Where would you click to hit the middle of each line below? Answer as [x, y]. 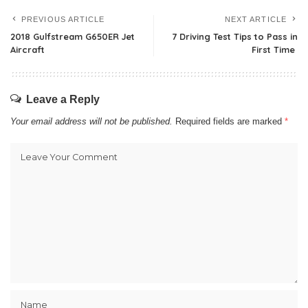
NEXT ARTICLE [255, 19]
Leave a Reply [63, 99]
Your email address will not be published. [91, 121]
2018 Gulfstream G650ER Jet [73, 36]
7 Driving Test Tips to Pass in [235, 36]
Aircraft [27, 49]
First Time [275, 49]
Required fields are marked [230, 121]
